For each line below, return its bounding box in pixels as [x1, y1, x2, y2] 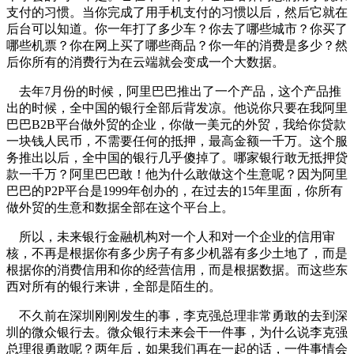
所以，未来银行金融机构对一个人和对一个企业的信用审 [6, 229, 335, 243]
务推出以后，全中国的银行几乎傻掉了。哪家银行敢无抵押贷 [6, 150, 348, 164]
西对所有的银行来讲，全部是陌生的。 [6, 279, 221, 293]
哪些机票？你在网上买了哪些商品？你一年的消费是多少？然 [6, 38, 348, 52]
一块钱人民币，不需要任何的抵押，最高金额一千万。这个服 [6, 134, 348, 148]
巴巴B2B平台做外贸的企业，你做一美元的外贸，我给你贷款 [6, 117, 346, 131]
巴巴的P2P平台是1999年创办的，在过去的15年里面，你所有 [6, 183, 343, 198]
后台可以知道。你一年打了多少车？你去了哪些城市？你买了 [6, 21, 348, 36]
